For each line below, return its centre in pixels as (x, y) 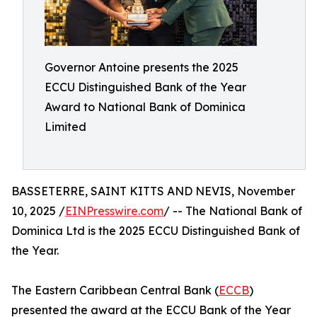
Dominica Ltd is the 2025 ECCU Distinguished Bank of (156, 231)
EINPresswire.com (114, 211)
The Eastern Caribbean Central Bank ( (115, 290)
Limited (65, 127)
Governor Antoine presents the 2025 (142, 67)
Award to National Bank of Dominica (145, 107)
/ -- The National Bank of (233, 211)
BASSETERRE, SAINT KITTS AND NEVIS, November (153, 191)
